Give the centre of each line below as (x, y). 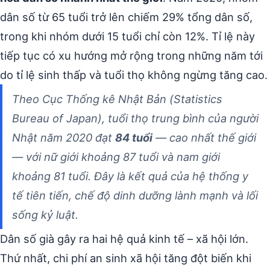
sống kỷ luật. (45, 215)
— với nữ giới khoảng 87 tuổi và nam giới (116, 157)
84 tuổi (134, 138)
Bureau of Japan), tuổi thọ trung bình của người (135, 118)
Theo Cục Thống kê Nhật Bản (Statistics (117, 99)
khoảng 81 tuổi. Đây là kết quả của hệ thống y (130, 176)
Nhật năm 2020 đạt (64, 138)
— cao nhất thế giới (204, 138)
